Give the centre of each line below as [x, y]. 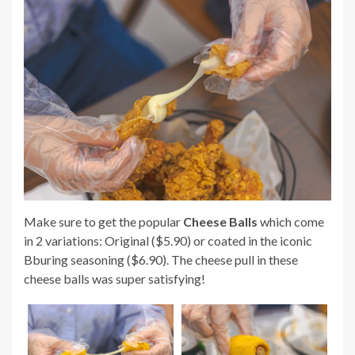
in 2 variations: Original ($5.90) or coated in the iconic [168, 241]
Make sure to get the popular [103, 222]
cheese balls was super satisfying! [115, 279]
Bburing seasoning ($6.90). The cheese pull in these [161, 260]
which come [291, 222]
